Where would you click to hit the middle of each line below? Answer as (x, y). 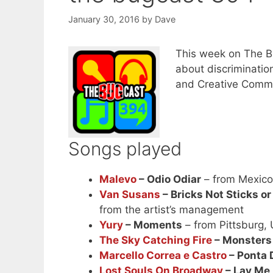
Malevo (118, 179)
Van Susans (130, 195)
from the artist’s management (172, 210)
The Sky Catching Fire (156, 240)
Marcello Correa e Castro (163, 256)
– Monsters (242, 240)
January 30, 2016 (104, 19)
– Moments (153, 225)
